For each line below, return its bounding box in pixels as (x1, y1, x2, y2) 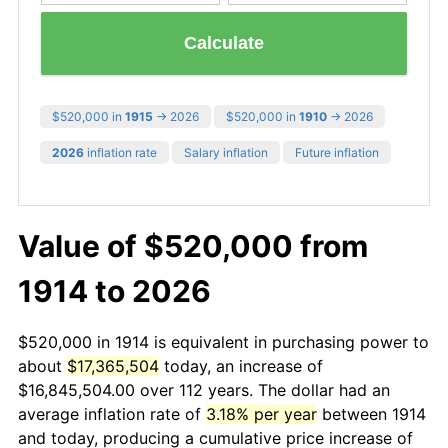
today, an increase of (159, 355, 323, 376)
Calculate (184, 33, 264, 54)
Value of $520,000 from (18, 227, 368, 264)
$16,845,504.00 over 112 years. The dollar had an (18, 379, 390, 400)
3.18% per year (206, 403, 317, 424)
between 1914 (317, 403, 426, 424)
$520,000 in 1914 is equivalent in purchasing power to (18, 331, 429, 352)
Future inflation (295, 144, 379, 160)
